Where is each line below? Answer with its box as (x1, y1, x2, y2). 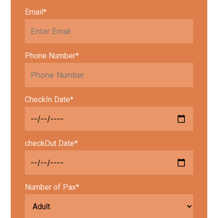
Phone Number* (24, 51, 79, 61)
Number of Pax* (24, 182, 79, 192)
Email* (24, 7, 47, 17)
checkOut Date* (24, 139, 78, 148)
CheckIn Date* (24, 95, 73, 105)
